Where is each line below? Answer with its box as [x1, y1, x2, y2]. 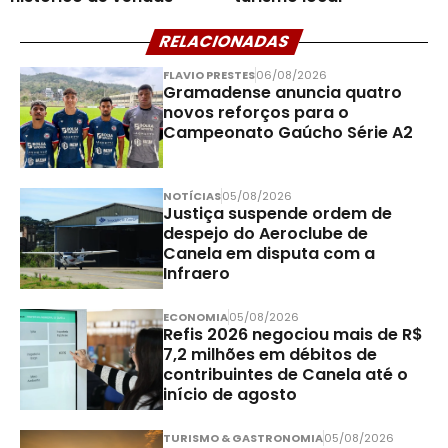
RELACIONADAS [155, 30, 293, 54]
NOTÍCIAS [162, 188, 221, 205]
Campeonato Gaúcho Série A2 [162, 121, 413, 145]
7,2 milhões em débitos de [162, 343, 377, 367]
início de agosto [162, 383, 297, 407]
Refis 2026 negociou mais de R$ [162, 323, 423, 347]
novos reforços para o [162, 101, 349, 125]
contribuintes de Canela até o [162, 363, 408, 387]
